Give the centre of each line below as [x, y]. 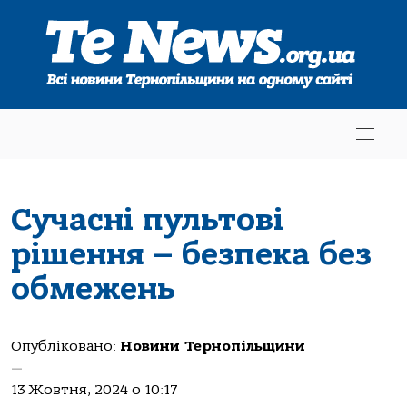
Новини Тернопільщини [213, 346]
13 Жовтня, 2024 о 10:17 [94, 390]
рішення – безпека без [191, 254]
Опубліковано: [65, 346]
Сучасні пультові [147, 219]
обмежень [93, 288]
